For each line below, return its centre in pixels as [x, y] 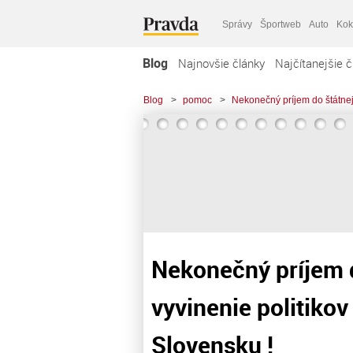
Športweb [281, 24]
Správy [237, 24]
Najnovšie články [221, 63]
